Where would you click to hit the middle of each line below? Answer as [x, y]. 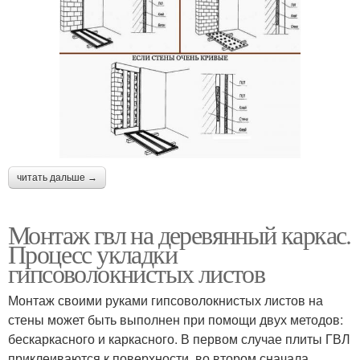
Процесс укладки [92, 253]
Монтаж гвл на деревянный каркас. [180, 234]
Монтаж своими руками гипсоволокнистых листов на [166, 300]
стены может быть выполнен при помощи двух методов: [176, 319]
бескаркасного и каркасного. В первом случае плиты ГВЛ [179, 338]
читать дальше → [57, 177]
